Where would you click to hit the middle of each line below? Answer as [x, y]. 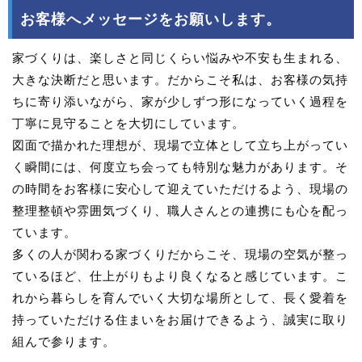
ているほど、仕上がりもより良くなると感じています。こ [180, 276]
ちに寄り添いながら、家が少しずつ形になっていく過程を [180, 101]
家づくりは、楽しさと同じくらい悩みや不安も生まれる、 [180, 57]
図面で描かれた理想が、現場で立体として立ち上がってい [180, 145]
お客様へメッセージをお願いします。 [151, 19]
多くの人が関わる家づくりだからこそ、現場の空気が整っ [180, 254]
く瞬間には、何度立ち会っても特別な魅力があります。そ [180, 166]
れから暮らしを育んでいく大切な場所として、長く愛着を [180, 297]
